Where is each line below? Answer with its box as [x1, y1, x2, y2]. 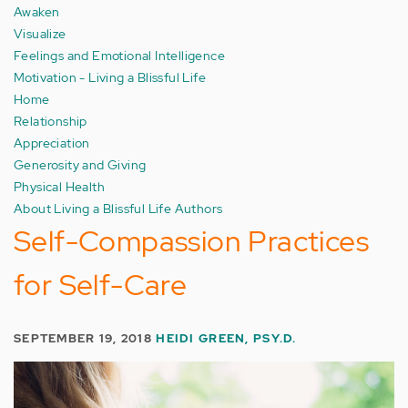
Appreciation [14, 134, 90, 151]
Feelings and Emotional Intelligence [14, 46, 225, 64]
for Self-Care [14, 265, 188, 304]
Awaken [14, 3, 60, 20]
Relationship [14, 112, 87, 129]
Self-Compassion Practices [14, 221, 369, 260]
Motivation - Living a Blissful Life [14, 68, 206, 86]
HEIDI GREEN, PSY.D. [156, 331, 297, 346]
